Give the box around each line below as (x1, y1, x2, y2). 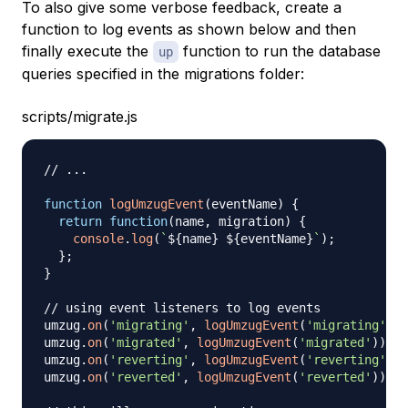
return (58, 214, 102, 229)
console (73, 231, 124, 247)
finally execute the (22, 42, 153, 61)
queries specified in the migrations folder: (22, 65, 304, 84)
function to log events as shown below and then (22, 20, 356, 39)
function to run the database (178, 42, 381, 61)
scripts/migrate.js (22, 107, 138, 127)
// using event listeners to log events (44, 301, 321, 316)
